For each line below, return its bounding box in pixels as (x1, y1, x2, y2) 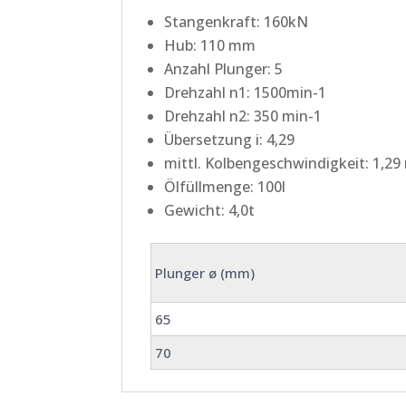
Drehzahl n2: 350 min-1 (164, 105, 323, 126)
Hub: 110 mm (164, 34, 256, 55)
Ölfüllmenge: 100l (164, 176, 286, 197)
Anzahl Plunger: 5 (164, 58, 284, 79)
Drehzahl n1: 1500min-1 (164, 82, 327, 102)
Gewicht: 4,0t (164, 199, 256, 220)
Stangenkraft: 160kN (164, 11, 309, 32)
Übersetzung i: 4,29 (164, 129, 295, 150)
